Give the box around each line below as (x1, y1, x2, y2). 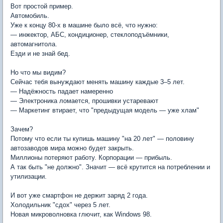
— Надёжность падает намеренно (10, 88, 113, 96)
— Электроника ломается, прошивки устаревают (10, 97, 158, 105)
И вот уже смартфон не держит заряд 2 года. (10, 192, 148, 200)
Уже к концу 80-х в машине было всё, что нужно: (10, 21, 158, 29)
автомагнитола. (10, 40, 57, 48)
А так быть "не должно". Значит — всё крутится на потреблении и (10, 163, 210, 171)
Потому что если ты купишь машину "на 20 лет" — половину (10, 135, 194, 143)
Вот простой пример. (10, 2, 73, 10)
